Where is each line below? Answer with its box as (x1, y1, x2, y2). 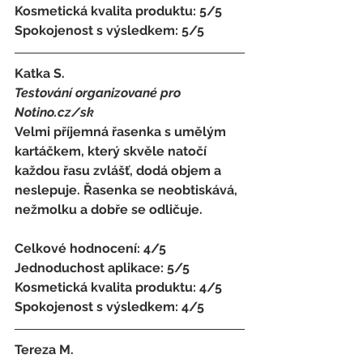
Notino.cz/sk (15, 104, 97, 120)
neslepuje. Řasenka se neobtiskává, (15, 181, 241, 198)
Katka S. (15, 65, 65, 81)
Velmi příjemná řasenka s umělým (15, 123, 229, 139)
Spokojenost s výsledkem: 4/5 (15, 298, 204, 314)
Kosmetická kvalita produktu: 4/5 (15, 279, 225, 295)
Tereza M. (15, 341, 77, 357)
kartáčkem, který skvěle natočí (15, 143, 210, 159)
